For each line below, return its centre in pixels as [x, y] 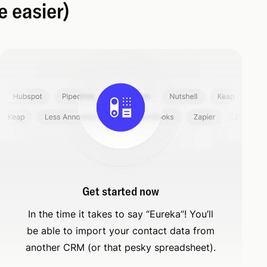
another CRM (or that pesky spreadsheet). [121, 248]
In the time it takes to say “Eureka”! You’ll [121, 214]
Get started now [121, 191]
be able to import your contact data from [121, 231]
